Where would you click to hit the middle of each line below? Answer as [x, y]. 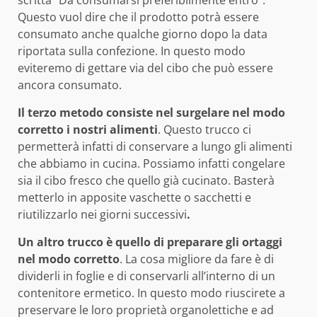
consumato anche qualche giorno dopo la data [143, 34]
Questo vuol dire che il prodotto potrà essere [138, 17]
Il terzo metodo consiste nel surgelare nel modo [151, 112]
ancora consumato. [70, 85]
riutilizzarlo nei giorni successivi [102, 214]
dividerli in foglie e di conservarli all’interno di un [146, 276]
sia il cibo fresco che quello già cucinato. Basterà [146, 180]
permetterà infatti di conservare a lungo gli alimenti [155, 146]
